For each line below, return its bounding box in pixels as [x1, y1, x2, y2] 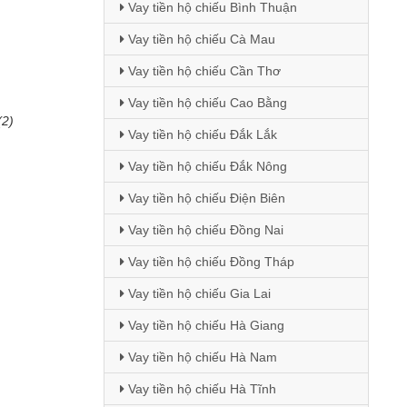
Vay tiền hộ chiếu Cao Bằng [124, 95, 287, 110]
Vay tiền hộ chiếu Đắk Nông [124, 159, 287, 174]
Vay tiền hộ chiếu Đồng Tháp [124, 254, 294, 269]
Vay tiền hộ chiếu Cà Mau [124, 32, 275, 46]
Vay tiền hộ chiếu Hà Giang [124, 318, 284, 333]
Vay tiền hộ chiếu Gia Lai [124, 286, 271, 301]
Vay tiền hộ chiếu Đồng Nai [124, 223, 283, 237]
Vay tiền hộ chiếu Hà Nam [124, 350, 277, 364]
